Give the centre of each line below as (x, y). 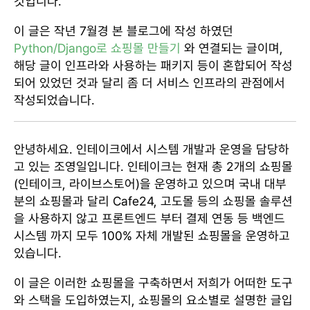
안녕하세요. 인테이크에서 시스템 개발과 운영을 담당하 (152, 149)
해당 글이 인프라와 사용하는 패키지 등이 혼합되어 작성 (153, 65)
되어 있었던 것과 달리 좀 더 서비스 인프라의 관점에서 (149, 82)
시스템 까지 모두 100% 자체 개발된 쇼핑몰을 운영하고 (152, 235)
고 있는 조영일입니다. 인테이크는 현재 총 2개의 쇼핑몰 (153, 166)
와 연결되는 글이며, (232, 48)
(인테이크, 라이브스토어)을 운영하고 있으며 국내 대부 (150, 183)
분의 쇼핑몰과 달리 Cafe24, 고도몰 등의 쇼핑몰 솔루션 (153, 201)
